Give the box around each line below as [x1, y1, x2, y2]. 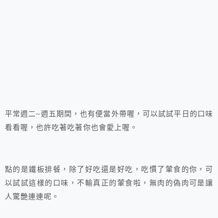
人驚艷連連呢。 [5, 193, 60, 201]
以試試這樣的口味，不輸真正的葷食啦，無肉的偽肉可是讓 [5, 179, 213, 187]
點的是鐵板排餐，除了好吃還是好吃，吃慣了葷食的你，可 [5, 165, 213, 174]
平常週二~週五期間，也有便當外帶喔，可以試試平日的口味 [5, 110, 213, 118]
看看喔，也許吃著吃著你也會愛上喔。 [5, 124, 138, 132]
